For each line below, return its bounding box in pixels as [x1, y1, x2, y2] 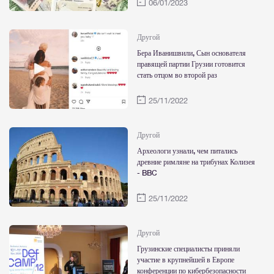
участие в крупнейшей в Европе [137, 256, 234, 264]
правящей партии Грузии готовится [137, 60, 245, 68]
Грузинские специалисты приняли [137, 245, 240, 253]
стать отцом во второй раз [137, 71, 217, 80]
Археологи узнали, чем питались [137, 147, 237, 155]
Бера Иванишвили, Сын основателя [137, 49, 246, 57]
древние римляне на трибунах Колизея [137, 158, 255, 166]
